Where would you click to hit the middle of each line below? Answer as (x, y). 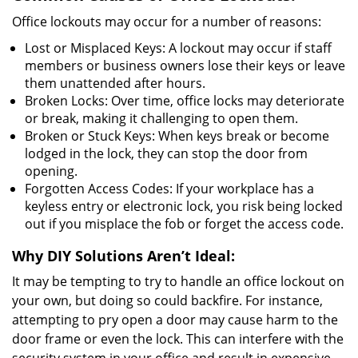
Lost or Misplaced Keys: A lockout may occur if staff (178, 48)
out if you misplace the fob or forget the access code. (184, 224)
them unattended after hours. (115, 83)
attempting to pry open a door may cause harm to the (175, 320)
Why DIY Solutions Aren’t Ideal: (123, 256)
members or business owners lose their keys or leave (185, 66)
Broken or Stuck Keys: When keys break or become (177, 136)
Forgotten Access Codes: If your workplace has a (169, 189)
